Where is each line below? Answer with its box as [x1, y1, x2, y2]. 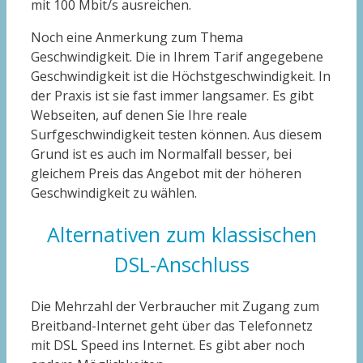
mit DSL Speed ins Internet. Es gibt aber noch [31, 335, 305, 354]
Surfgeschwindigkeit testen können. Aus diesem [31, 126, 322, 144]
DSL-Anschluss [113, 250, 250, 279]
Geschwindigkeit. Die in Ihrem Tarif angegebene [31, 48, 323, 66]
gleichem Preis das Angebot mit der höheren [31, 164, 301, 183]
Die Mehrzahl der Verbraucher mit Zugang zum [31, 297, 319, 315]
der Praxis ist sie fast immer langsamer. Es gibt [31, 87, 314, 105]
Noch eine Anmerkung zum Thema [31, 28, 243, 47]
